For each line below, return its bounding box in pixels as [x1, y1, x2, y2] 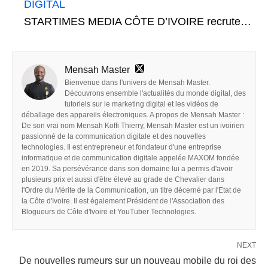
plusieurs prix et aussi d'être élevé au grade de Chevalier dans [22, 175, 224, 184]
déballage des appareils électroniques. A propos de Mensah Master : [22, 110, 244, 119]
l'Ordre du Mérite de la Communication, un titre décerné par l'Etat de [22, 185, 241, 194]
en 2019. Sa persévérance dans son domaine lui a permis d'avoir [22, 164, 233, 173]
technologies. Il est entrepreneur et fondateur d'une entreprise [22, 142, 221, 151]
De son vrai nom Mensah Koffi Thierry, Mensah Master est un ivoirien [22, 121, 244, 130]
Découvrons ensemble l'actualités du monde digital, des [65, 89, 246, 98]
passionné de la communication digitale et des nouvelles [22, 132, 206, 141]
